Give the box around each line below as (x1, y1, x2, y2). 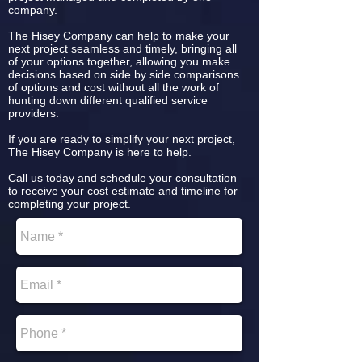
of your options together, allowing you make (8, 55, 230, 68)
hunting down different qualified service (8, 94, 208, 107)
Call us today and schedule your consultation (8, 171, 237, 184)
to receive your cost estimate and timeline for (8, 184, 238, 197)
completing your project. (8, 197, 131, 210)
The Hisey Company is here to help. (8, 145, 192, 158)
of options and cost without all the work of (8, 81, 219, 94)
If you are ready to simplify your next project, (8, 133, 235, 145)
